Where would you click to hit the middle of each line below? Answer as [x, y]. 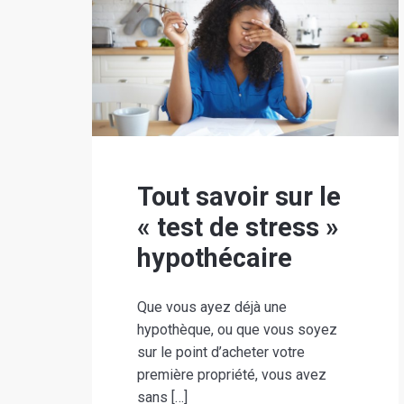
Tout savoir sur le [239, 196]
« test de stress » [238, 227]
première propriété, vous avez [232, 374]
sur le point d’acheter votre [221, 352]
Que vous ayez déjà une [212, 307]
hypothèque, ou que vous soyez [237, 329]
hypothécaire [215, 257]
